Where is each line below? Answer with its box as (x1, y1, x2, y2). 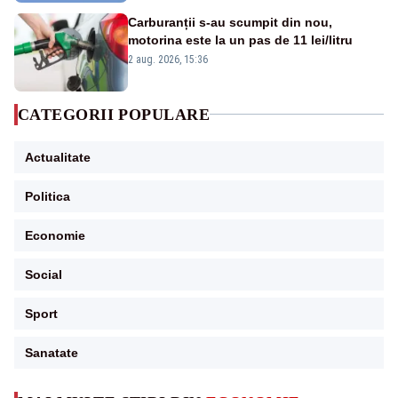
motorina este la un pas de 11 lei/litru (128, 32, 353, 47)
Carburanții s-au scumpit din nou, (128, 14, 332, 29)
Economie (25, 227, 85, 243)
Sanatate (25, 345, 78, 360)
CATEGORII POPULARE (18, 105, 211, 123)
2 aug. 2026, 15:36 (128, 52, 208, 66)
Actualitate (25, 149, 91, 164)
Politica (25, 188, 70, 203)
